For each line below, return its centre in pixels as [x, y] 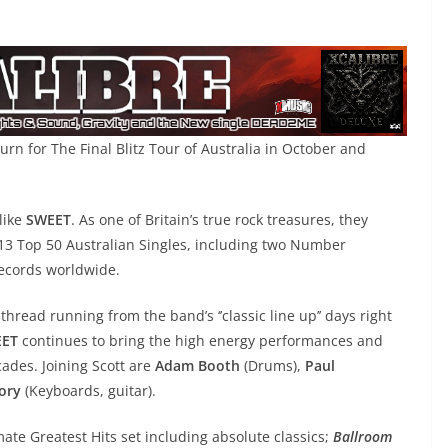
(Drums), [272, 365]
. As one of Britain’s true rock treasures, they [219, 219]
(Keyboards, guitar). [88, 390]
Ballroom [362, 436]
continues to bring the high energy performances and [200, 340]
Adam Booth [197, 365]
